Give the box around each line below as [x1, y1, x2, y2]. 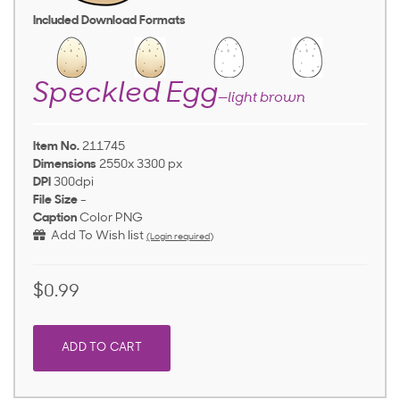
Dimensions [33, 158, 96, 172]
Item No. [33, 140, 79, 154]
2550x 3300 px [99, 158, 182, 172]
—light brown [218, 91, 305, 106]
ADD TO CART [62, 342, 142, 354]
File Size [33, 194, 78, 208]
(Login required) [146, 233, 213, 242]
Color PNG [79, 212, 143, 226]
